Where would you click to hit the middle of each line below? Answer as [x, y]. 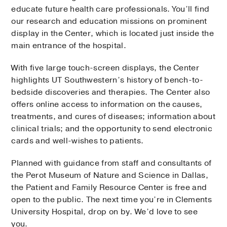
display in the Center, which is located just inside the [112, 33]
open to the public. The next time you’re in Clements [112, 199]
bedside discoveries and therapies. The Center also [111, 92]
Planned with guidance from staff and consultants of [111, 163]
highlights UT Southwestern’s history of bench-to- [107, 80]
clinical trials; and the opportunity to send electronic [112, 128]
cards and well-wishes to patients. [78, 141]
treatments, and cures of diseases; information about [113, 116]
